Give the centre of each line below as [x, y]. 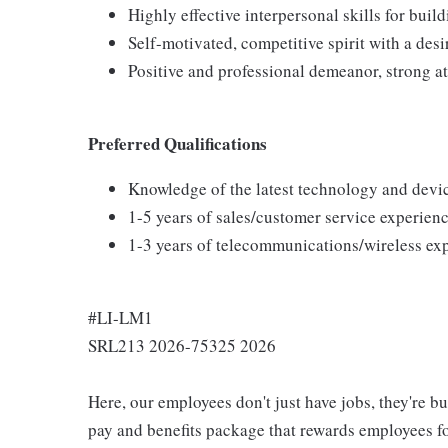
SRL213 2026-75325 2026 [182, 345]
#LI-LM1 [120, 317]
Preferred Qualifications [177, 143]
